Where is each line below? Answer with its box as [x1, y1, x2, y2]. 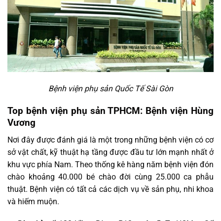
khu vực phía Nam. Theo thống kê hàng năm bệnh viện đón [7, 159, 214, 169]
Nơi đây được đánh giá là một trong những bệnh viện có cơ [7, 135, 214, 145]
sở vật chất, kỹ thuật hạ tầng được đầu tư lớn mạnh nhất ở [7, 147, 214, 157]
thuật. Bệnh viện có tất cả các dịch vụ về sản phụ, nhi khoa [7, 184, 214, 194]
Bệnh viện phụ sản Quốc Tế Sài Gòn [48, 84, 173, 94]
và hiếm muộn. [7, 196, 59, 206]
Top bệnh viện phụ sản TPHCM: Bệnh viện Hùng [7, 105, 214, 116]
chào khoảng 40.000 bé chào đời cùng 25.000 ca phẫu [7, 172, 214, 182]
